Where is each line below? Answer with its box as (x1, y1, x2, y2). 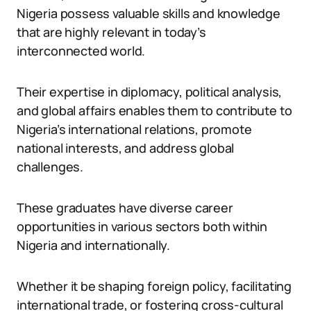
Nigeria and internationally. (17, 237, 170, 253)
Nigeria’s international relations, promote (17, 121, 252, 137)
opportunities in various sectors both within (17, 218, 268, 235)
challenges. (17, 158, 84, 175)
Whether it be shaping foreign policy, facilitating (17, 278, 292, 294)
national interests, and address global (17, 140, 235, 156)
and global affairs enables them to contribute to (17, 102, 292, 119)
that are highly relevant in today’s (17, 24, 206, 40)
